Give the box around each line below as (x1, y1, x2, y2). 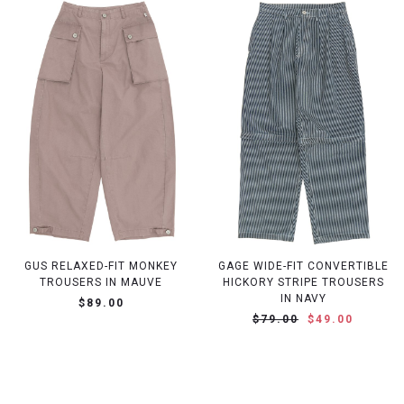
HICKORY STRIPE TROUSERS (222, 275, 384, 289)
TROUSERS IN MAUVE (40, 275, 162, 289)
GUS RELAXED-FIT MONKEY (24, 259, 178, 272)
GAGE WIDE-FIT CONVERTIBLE (217, 259, 389, 272)
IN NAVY (280, 291, 326, 305)
